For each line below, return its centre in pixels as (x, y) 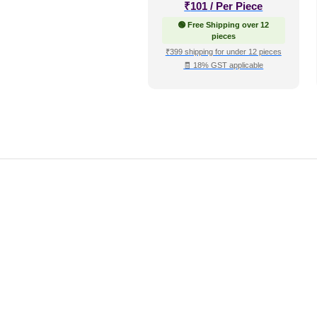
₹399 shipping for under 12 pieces (223, 52)
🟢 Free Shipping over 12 (224, 25)
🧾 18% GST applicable (224, 65)
